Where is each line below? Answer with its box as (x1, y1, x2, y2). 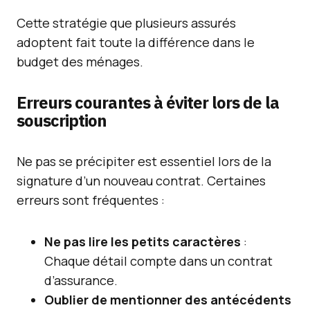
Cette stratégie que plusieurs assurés (17, 15, 236, 31)
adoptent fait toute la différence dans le (17, 34, 255, 51)
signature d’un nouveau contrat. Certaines (17, 172, 266, 189)
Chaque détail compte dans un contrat (44, 253, 273, 269)
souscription (17, 109, 107, 131)
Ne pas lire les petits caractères (44, 233, 241, 250)
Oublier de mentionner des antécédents (44, 291, 291, 308)
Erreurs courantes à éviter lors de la (17, 91, 280, 113)
